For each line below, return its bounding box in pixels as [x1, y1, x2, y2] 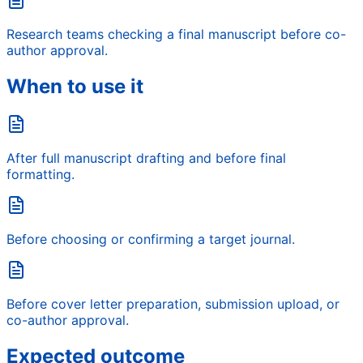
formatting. [6, 165, 75, 182]
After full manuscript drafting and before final [6, 149, 286, 166]
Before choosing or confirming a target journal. [6, 230, 295, 247]
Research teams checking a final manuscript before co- [6, 25, 346, 42]
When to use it [6, 74, 143, 98]
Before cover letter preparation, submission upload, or [6, 295, 340, 312]
